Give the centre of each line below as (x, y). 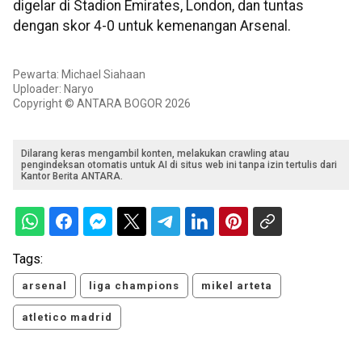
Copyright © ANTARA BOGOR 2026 (102, 104)
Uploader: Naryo (53, 89)
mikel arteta (237, 286)
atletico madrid (67, 318)
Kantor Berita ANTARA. (72, 177)
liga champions (134, 286)
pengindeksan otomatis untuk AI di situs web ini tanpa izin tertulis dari (179, 165)
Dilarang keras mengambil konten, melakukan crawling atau (155, 154)
